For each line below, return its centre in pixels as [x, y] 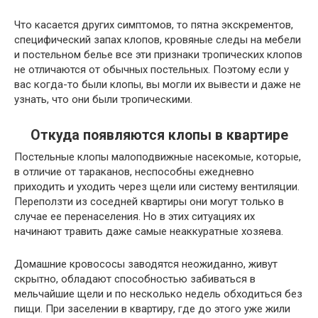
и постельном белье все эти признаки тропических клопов [158, 54]
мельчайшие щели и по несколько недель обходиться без [158, 294]
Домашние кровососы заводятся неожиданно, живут [146, 264]
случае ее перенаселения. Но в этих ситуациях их [135, 216]
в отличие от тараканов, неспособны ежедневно [134, 171]
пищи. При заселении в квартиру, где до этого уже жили [152, 308]
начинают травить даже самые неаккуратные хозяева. [149, 231]
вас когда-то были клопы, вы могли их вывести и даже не [158, 84]
